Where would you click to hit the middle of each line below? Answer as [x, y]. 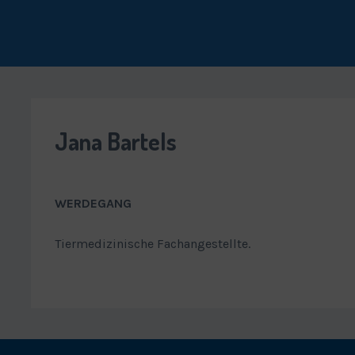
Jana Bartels [116, 141]
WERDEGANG [93, 203]
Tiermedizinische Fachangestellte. [153, 243]
